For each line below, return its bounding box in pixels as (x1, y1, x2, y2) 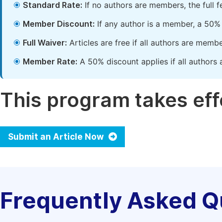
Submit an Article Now (8, 132, 106, 142)
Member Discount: (23, 19, 95, 29)
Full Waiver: (23, 38, 67, 48)
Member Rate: (23, 57, 77, 66)
